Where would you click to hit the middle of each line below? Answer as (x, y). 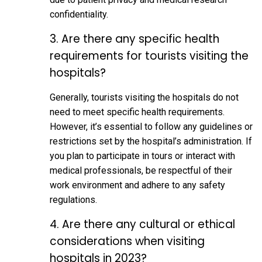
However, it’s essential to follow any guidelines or (151, 126)
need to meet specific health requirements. (137, 112)
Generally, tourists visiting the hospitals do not (144, 97)
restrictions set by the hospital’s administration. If (151, 141)
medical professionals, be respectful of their (141, 170)
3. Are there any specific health (135, 39)
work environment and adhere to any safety (137, 185)
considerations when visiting (127, 241)
